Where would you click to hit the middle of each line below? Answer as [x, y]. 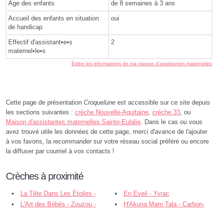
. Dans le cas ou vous [172, 122]
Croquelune [100, 103]
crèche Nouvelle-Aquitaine [112, 112]
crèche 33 [166, 112]
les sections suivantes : [40, 112]
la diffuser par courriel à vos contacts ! [60, 151]
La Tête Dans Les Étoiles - [58, 194]
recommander [72, 142]
